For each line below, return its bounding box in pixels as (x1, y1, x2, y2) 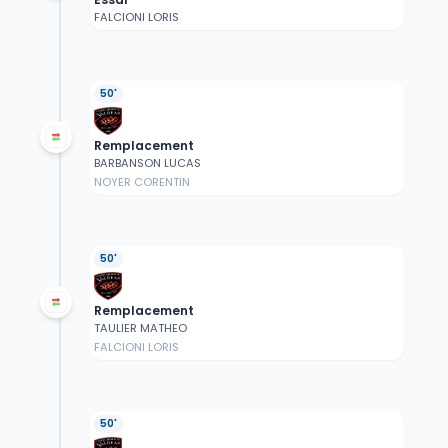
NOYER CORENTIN (93, 174, 190, 191)
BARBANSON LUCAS (93, 155, 201, 172)
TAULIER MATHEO (93, 320, 187, 337)
